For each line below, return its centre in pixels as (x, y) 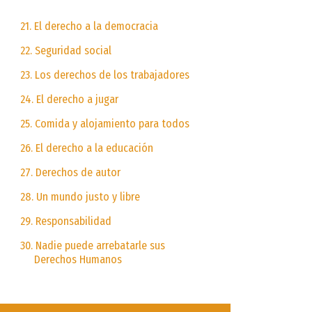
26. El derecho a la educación (86, 148)
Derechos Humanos (78, 259)
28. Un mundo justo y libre (80, 196)
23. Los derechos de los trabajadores (104, 75)
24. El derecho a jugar (69, 99)
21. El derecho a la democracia (89, 26)
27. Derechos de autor (70, 172)
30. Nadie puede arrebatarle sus (92, 245)
